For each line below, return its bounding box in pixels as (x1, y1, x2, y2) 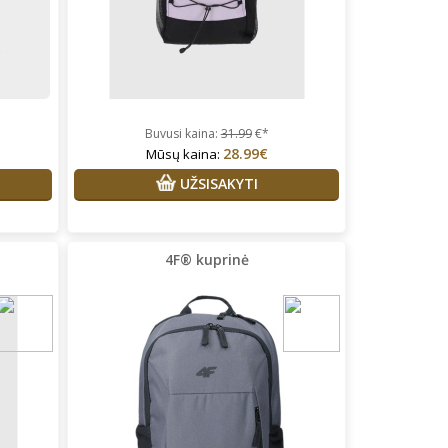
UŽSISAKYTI (175, 173, 258, 193)
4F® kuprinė (164, 249, 249, 269)
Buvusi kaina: (144, 124, 221, 142)
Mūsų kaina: (145, 144, 223, 163)
